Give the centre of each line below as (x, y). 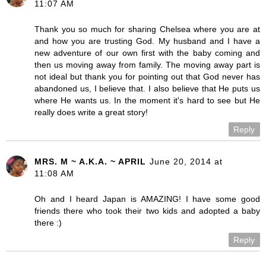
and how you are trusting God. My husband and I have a (147, 41)
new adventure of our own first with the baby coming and (147, 53)
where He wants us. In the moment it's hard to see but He (147, 100)
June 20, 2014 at (186, 161)
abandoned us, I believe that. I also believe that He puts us (147, 88)
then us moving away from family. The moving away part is (147, 64)
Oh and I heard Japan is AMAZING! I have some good (147, 199)
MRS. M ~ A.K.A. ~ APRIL (90, 161)
